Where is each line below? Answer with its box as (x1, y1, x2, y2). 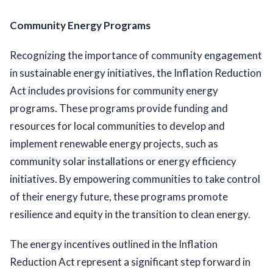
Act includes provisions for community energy (10, 84, 218, 97)
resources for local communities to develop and (10, 119, 225, 133)
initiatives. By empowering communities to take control (10, 172, 260, 186)
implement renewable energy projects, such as (10, 137, 218, 151)
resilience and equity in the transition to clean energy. (10, 208, 250, 221)
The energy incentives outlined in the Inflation (10, 238, 218, 251)
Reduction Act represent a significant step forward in (10, 255, 250, 269)
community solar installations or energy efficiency (10, 155, 236, 168)
